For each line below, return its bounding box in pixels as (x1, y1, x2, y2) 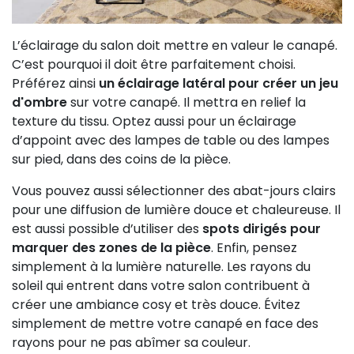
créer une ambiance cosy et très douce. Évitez (12, 295, 300, 314)
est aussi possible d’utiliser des (12, 219, 202, 238)
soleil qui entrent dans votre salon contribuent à (12, 276, 310, 295)
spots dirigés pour (202, 219, 321, 238)
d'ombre (12, 92, 70, 111)
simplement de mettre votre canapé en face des (12, 314, 318, 333)
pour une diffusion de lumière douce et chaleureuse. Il (12, 200, 341, 219)
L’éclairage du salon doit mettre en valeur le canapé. (12, 36, 337, 55)
